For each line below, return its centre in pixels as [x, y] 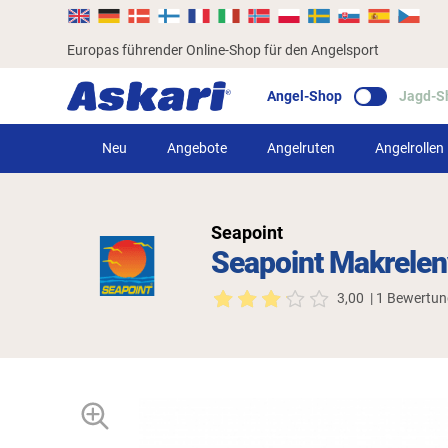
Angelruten [300, 148]
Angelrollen [409, 148]
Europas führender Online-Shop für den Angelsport [223, 49]
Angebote [196, 148]
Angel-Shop [305, 95]
